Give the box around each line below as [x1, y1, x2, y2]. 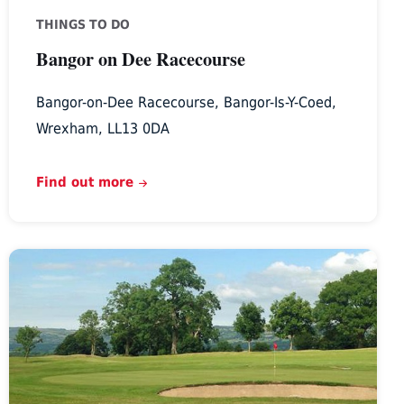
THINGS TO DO [35, 16, 130, 32]
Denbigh [7, 250, 69, 270]
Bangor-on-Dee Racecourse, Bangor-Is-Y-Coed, [35, 93, 336, 111]
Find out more [35, 173, 133, 189]
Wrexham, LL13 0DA [35, 119, 170, 137]
